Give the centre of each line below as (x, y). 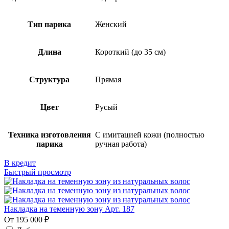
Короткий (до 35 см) (130, 52)
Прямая (108, 80)
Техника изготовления (49, 135)
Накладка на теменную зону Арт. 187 (69, 209)
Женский (111, 25)
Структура (49, 80)
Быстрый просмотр (38, 172)
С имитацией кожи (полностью (150, 135)
